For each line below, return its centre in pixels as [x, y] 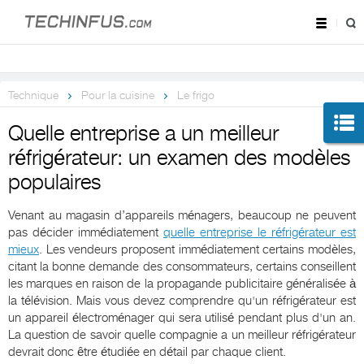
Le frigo [196, 95]
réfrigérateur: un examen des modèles [180, 158]
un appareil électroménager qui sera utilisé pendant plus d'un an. [182, 318]
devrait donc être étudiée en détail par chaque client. [147, 352]
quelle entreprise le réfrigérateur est [260, 233]
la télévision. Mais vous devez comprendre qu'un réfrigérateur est [182, 301]
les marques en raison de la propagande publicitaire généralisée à [182, 284]
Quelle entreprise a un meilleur [143, 134]
